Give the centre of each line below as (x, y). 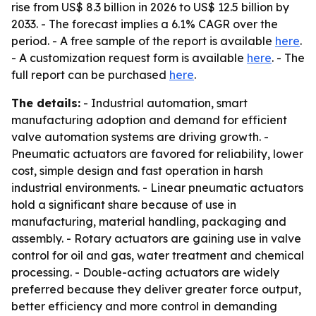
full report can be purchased (90, 75)
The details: (46, 103)
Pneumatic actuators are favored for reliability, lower (157, 154)
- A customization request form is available (129, 58)
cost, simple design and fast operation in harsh (137, 171)
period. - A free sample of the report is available (143, 41)
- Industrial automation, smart (164, 103)
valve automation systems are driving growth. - (140, 137)
